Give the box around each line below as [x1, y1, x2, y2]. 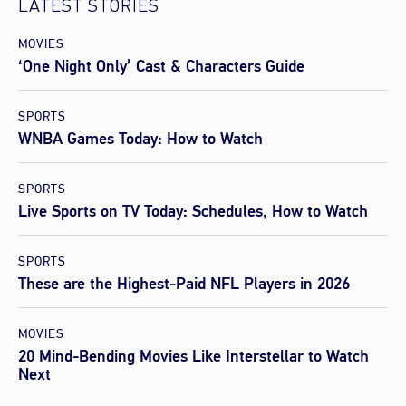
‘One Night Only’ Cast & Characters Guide [18, 54, 304, 77]
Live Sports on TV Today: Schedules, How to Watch [18, 199, 368, 222]
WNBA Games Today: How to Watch [18, 127, 263, 150]
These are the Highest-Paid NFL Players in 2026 [18, 272, 350, 295]
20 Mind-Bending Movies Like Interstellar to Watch [18, 344, 369, 367]
